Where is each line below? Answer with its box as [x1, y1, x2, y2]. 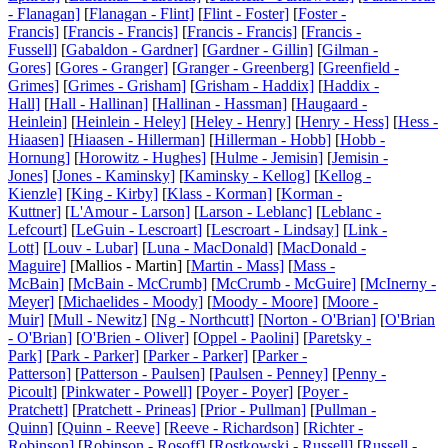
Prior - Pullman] [205, 401, 306, 419]
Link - [348, 221, 387, 239]
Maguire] [8, 257, 66, 275]
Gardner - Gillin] [207, 41, 313, 59]
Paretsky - [308, 329, 371, 347]
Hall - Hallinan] [49, 95, 148, 113]
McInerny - [365, 275, 436, 293]
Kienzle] [8, 185, 62, 203]
